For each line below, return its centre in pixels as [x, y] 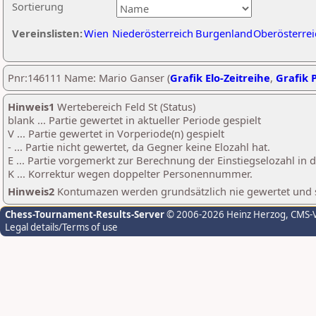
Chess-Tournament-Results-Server [85, 214]
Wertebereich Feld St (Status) [125, 107]
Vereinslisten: [47, 33]
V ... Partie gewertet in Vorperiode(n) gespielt [116, 133]
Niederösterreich [153, 33]
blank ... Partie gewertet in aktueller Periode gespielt [134, 120]
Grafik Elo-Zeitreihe [220, 78]
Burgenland [224, 33]
